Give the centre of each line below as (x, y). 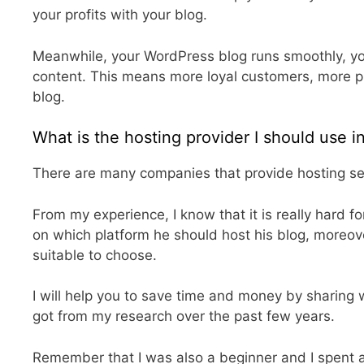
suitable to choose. (95, 255)
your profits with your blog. (120, 15)
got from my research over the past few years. (184, 316)
